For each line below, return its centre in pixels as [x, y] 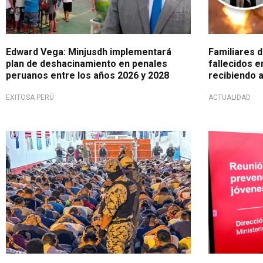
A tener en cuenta [48, 139]
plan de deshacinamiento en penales [87, 63]
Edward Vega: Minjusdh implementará [89, 52]
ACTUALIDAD [229, 97]
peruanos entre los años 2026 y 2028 [87, 75]
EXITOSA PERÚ [30, 97]
